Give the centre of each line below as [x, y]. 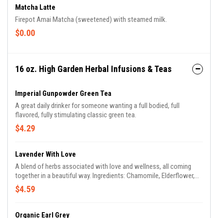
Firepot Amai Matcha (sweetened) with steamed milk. [91, 19]
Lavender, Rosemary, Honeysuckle [63, 185]
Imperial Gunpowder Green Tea [63, 93]
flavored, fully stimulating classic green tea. [76, 115]
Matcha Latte [35, 7]
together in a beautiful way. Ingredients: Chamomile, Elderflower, [105, 176]
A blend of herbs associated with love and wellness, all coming [103, 166]
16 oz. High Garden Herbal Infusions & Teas [93, 69]
